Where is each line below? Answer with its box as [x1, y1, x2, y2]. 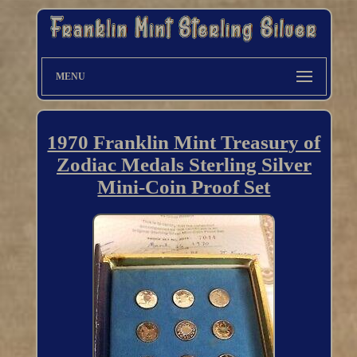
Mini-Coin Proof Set [97, 176, 271, 198]
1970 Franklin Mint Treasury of [47, 131, 321, 154]
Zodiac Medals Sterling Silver [56, 154, 312, 176]
